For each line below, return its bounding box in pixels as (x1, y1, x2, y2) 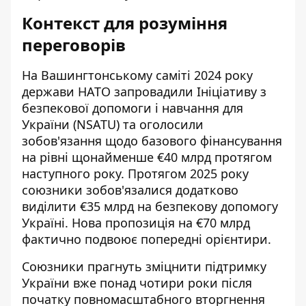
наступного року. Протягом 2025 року (22, 165, 249, 182)
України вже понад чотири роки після (22, 274, 252, 291)
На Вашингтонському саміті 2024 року (22, 66, 253, 83)
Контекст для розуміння (22, 11, 227, 34)
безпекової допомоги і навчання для (22, 99, 243, 116)
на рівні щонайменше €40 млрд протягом (22, 148, 272, 165)
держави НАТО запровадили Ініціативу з (22, 83, 266, 100)
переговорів (22, 33, 126, 56)
